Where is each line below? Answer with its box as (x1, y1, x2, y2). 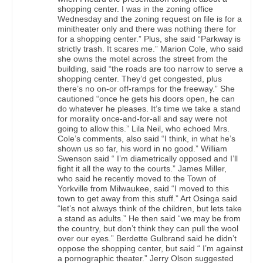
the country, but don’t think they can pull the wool (58, 224, 238, 234)
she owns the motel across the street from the (58, 54, 228, 64)
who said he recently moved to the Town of (58, 174, 216, 184)
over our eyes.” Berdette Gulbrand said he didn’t (58, 234, 237, 244)
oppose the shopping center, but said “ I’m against (58, 244, 243, 254)
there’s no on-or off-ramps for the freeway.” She (58, 84, 235, 94)
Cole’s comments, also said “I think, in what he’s (58, 134, 235, 144)
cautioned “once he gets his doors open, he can (58, 94, 235, 104)
